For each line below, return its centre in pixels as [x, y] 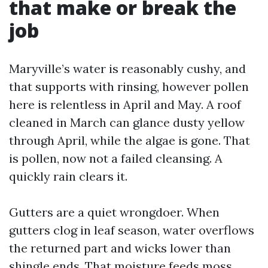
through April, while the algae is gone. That [130, 140]
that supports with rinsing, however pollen [129, 86]
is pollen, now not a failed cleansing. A [116, 158]
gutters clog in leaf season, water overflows [132, 230]
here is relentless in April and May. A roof [125, 104]
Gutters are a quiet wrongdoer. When [114, 212]
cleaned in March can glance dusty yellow [127, 122]
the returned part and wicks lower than [120, 248]
